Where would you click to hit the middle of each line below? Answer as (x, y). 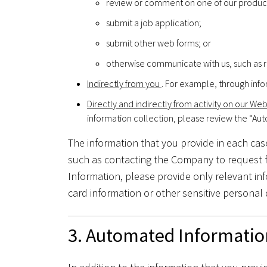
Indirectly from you (124, 83)
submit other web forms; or (159, 43)
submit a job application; (154, 22)
